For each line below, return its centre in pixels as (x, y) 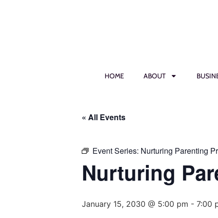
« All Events (104, 117)
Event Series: (117, 151)
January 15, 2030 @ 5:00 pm (135, 204)
